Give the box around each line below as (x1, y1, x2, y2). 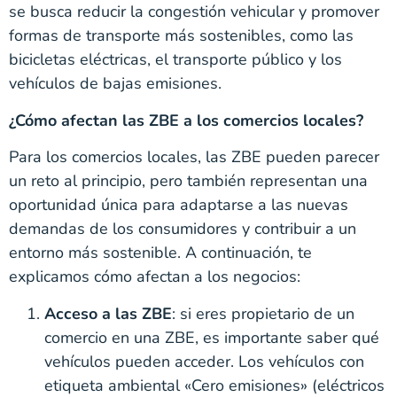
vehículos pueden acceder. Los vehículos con (44, 350, 364, 372)
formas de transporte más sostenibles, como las (9, 25, 354, 47)
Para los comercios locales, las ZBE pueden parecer (9, 146, 379, 168)
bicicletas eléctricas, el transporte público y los (9, 49, 342, 71)
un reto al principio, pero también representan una (9, 170, 368, 192)
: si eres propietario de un (172, 302, 354, 324)
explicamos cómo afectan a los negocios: (9, 266, 300, 288)
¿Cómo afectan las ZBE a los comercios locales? (9, 109, 363, 131)
